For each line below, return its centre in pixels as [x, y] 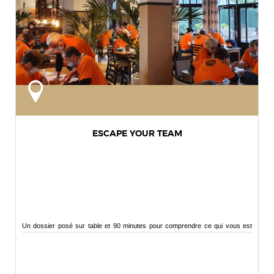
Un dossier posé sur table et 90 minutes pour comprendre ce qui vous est [137, 226]
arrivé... [33, 238]
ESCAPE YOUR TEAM [137, 134]
